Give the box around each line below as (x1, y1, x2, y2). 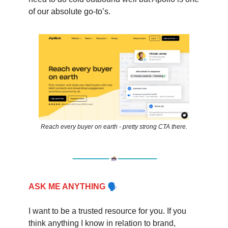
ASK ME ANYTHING (28, 182, 105, 191)
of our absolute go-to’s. (28, 7, 110, 16)
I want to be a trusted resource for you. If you (28, 206, 186, 215)
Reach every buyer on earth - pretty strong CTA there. (41, 123, 187, 130)
